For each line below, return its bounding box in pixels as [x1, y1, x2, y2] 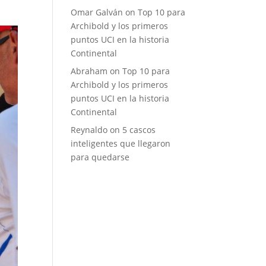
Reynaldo [71, 124, 108, 135]
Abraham [71, 65, 108, 77]
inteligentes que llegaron [71, 138, 171, 149]
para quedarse [71, 151, 130, 163]
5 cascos [122, 124, 156, 135]
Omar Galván [71, 7, 123, 18]
